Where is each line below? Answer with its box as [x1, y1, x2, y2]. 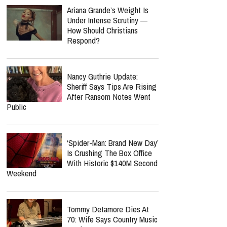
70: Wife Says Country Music [67, 213, 158, 225]
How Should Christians [67, 24, 138, 36]
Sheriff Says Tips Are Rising [67, 81, 157, 92]
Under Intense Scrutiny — [67, 14, 147, 26]
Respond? [67, 34, 100, 46]
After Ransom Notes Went [67, 91, 150, 102]
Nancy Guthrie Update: [67, 70, 138, 82]
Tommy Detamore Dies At [67, 203, 149, 215]
